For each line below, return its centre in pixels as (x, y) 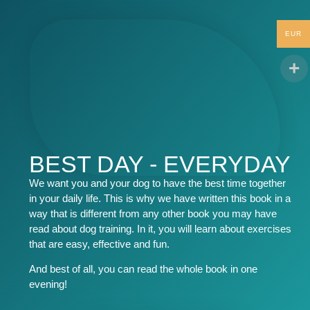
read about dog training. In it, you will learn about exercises (161, 229)
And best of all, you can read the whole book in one (144, 269)
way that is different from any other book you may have (153, 214)
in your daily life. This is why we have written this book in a (160, 199)
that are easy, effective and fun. (100, 244)
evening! (48, 284)
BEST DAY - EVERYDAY (160, 164)
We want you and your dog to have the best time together (158, 183)
